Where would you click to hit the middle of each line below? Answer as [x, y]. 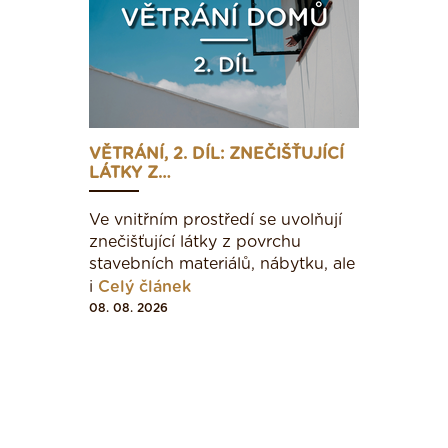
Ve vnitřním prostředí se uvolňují [215, 219]
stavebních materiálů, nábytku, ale [222, 263]
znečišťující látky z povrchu [195, 241]
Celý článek [144, 286]
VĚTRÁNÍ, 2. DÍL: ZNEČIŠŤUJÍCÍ [216, 153]
